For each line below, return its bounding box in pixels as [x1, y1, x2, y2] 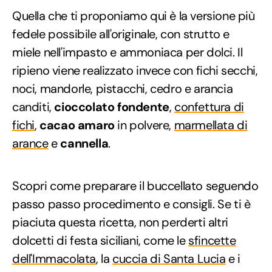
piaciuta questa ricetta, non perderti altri [12, 214, 228, 230]
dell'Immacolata [12, 250, 96, 267]
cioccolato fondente [54, 98, 169, 115]
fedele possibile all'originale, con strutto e [12, 25, 230, 42]
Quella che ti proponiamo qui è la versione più [12, 7, 255, 24]
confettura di [174, 98, 244, 115]
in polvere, [114, 117, 174, 133]
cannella [60, 135, 109, 151]
